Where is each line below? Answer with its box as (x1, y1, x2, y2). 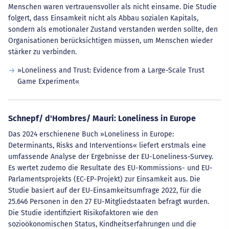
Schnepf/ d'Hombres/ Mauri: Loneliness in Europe (8, 113, 196, 123)
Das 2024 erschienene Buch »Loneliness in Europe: (8, 130, 174, 139)
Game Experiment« (17, 77, 79, 86)
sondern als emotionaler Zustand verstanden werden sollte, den (8, 25, 218, 34)
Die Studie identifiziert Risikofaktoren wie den (8, 209, 158, 217)
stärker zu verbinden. (8, 48, 77, 56)
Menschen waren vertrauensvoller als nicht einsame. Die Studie (8, 3, 217, 11)
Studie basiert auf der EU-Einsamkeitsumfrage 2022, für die (8, 186, 201, 195)
